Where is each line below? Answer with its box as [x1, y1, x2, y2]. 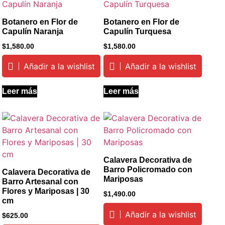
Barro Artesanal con [2, 177, 79, 186]
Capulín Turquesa [103, 27, 171, 36]
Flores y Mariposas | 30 [2, 187, 90, 196]
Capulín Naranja [2, 27, 64, 36]
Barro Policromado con [103, 165, 192, 174]
